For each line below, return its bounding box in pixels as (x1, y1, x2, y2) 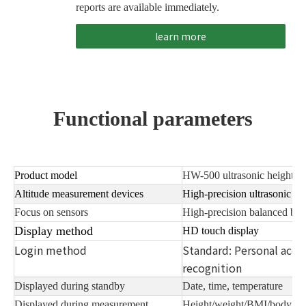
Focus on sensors (14, 206, 88, 218)
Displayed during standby (14, 279, 125, 292)
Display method (14, 223, 93, 238)
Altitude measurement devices (14, 187, 143, 199)
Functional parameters (53, 107, 253, 130)
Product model (14, 169, 77, 181)
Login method (14, 241, 87, 258)
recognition (182, 259, 242, 276)
